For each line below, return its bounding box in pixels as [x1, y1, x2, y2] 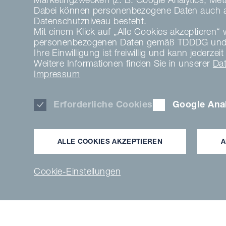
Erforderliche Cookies [53, 98, 153, 109]
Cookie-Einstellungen [34, 166, 121, 177]
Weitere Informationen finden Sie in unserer [34, 58, 213, 69]
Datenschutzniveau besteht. [34, 15, 147, 26]
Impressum [34, 68, 80, 79]
